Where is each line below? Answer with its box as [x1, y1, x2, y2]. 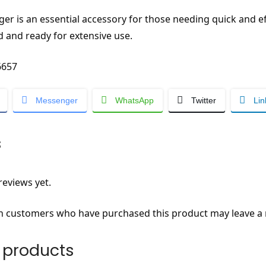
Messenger [35, 96, 78, 106]
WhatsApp [115, 96, 154, 106]
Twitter [191, 96, 216, 106]
